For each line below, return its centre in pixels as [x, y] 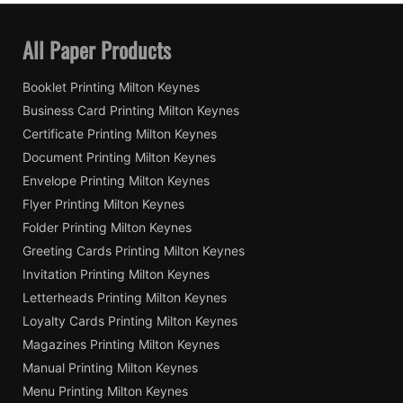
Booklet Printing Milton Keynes [111, 87]
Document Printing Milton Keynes [119, 157]
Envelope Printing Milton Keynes [116, 181]
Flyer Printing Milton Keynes [103, 204]
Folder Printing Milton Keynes [107, 228]
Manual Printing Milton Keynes [110, 368]
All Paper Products [97, 49]
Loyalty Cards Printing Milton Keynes [130, 321]
